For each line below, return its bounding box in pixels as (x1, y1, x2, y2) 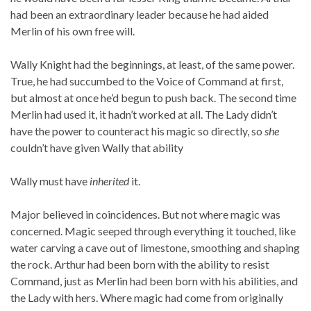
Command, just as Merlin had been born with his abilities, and (10, 274, 298, 288)
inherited (90, 174, 129, 188)
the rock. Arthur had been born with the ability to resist (10, 258, 269, 271)
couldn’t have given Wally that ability (10, 141, 183, 155)
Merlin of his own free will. (10, 24, 135, 38)
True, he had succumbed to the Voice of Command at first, (10, 74, 283, 88)
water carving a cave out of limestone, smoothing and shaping (10, 241, 300, 255)
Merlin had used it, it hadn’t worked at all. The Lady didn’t (10, 108, 277, 121)
